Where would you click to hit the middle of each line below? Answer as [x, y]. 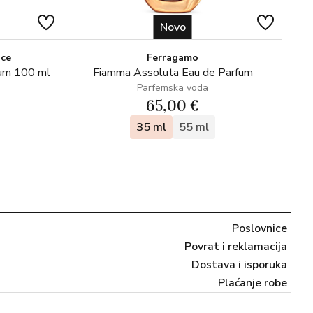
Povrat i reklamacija [236, 247]
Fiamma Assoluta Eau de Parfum [173, 73]
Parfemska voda [173, 88]
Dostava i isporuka [239, 265]
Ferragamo [173, 58]
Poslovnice [260, 228]
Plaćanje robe [253, 283]
